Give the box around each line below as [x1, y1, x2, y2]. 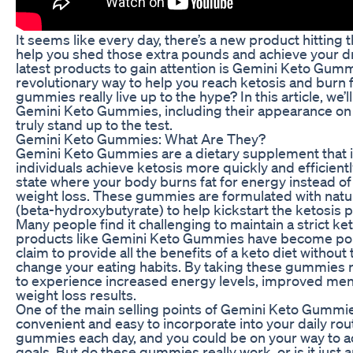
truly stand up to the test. [16, 115, 173, 133]
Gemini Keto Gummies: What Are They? [16, 129, 266, 147]
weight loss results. [16, 285, 136, 303]
